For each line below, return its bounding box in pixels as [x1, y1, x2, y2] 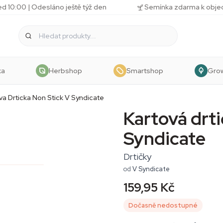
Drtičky [123, 151, 151, 162]
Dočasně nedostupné [128, 201, 198, 210]
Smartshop [126, 66, 163, 75]
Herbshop [49, 66, 83, 75]
